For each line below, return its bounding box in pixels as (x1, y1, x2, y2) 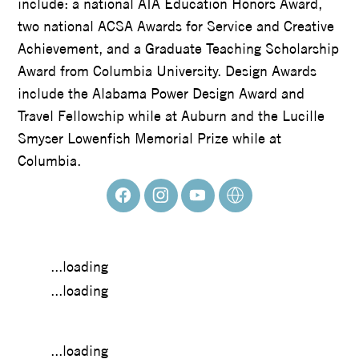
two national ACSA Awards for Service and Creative (18, 16, 335, 35)
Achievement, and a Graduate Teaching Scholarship (18, 38, 340, 58)
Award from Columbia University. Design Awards (18, 61, 317, 80)
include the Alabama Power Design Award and (18, 83, 305, 103)
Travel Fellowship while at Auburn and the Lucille (18, 106, 325, 125)
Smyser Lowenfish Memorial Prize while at (18, 128, 282, 147)
